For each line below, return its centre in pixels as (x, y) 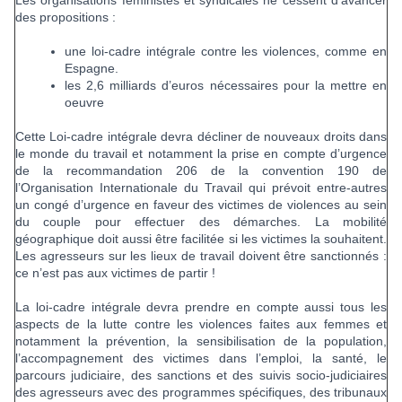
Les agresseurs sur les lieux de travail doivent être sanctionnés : (201, 256)
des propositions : (66, 17)
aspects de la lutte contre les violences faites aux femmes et (201, 324)
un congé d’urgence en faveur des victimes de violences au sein (201, 205)
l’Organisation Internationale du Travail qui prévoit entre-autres (201, 188)
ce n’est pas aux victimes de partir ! (115, 273)
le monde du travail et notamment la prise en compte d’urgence (201, 154)
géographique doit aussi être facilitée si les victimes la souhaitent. (201, 239)
